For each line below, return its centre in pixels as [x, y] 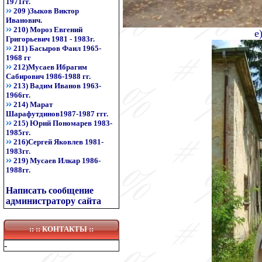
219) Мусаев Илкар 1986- [57, 161]
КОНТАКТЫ [65, 229]
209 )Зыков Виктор [46, 11]
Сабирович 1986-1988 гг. [48, 76]
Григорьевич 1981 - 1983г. [50, 39]
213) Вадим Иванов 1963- [57, 86]
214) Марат [33, 104]
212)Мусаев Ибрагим [50, 67]
